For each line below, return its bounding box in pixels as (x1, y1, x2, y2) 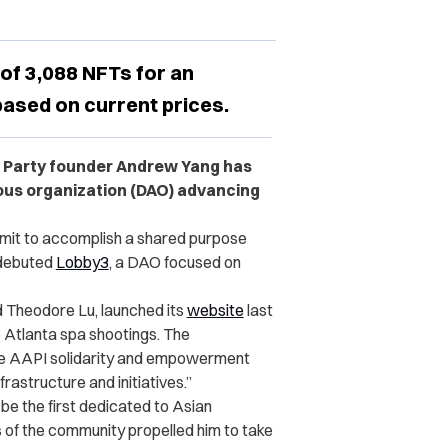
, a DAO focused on (108, 252, 241, 273)
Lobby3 (55, 252, 109, 273)
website (186, 300, 244, 321)
